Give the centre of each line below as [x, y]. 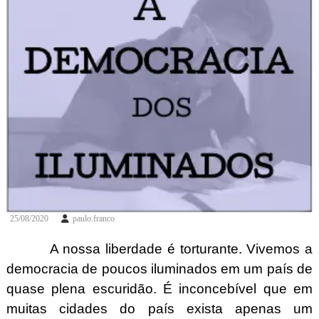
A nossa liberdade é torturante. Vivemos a [159, 249]
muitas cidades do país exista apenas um [159, 308]
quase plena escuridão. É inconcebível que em [159, 288]
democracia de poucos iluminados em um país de [159, 268]
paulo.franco [93, 218]
